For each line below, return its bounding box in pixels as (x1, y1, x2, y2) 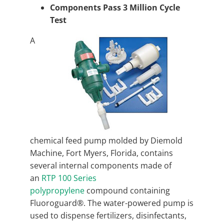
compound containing (84, 184, 170, 196)
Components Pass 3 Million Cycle (50, 1, 180, 13)
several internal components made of (30, 159, 171, 171)
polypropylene (30, 184, 84, 196)
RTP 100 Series (41, 172, 96, 183)
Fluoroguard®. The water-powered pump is (30, 197, 193, 208)
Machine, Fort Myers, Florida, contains (30, 147, 173, 158)
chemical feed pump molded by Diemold (30, 134, 182, 146)
